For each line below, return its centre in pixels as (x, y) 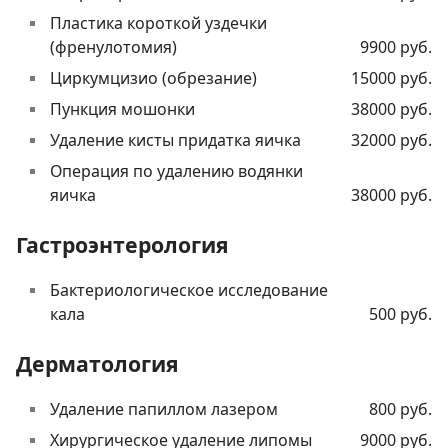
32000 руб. (391, 140)
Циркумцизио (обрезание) (153, 78)
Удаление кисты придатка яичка (175, 140)
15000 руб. (391, 78)
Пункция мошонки (122, 109)
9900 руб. (396, 47)
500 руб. (400, 314)
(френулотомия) (113, 47)
